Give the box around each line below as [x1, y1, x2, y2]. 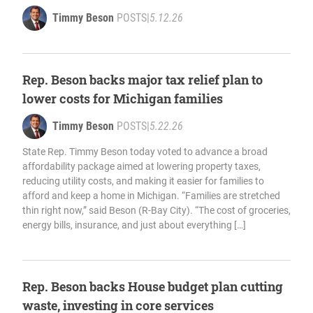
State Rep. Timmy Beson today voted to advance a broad [22, 145, 268, 157]
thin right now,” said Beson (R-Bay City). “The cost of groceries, [22, 204, 291, 216]
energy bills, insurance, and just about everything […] [22, 219, 246, 231]
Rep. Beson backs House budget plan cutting [22, 277, 283, 295]
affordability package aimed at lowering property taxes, [22, 160, 261, 172]
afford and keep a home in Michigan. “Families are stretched [22, 189, 280, 201]
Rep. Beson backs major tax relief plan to [22, 71, 263, 88]
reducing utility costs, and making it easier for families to [22, 175, 264, 187]
